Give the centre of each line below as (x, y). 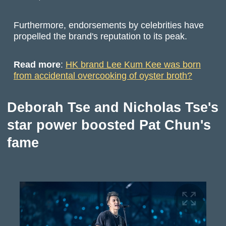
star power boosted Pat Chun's (109, 125)
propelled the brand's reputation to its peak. (101, 36)
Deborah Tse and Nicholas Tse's (112, 107)
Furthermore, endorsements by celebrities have (109, 25)
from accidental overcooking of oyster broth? (103, 76)
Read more (37, 65)
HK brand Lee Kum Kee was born (133, 65)
